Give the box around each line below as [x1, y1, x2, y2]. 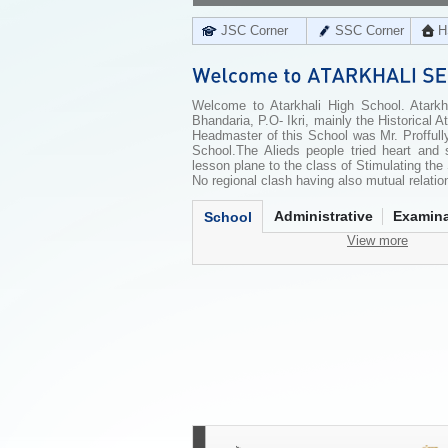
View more [347, 233, 408, 248]
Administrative [274, 208, 373, 224]
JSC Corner [221, 23, 288, 38]
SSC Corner [335, 23, 404, 38]
